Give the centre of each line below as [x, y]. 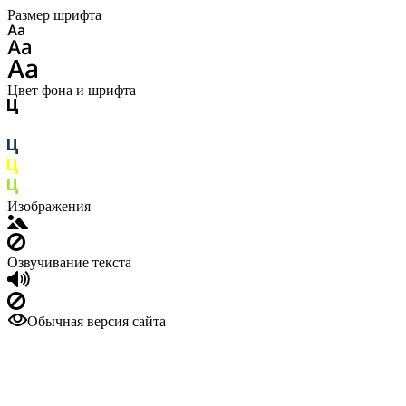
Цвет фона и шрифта [72, 90]
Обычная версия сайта [97, 321]
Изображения [49, 206]
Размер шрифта [54, 15]
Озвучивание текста [69, 262]
